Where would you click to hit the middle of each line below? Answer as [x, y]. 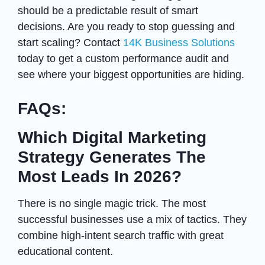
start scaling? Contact [70, 42]
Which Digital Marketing [112, 137]
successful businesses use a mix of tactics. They [132, 219]
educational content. [67, 251]
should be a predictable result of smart [108, 10]
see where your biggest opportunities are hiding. [131, 74]
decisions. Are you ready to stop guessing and [126, 26]
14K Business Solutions [179, 42]
